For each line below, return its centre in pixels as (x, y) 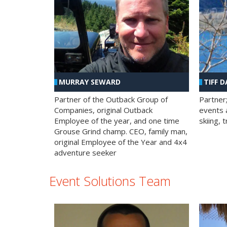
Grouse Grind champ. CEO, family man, (121, 131)
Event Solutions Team (110, 181)
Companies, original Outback (103, 110)
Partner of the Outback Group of (111, 99)
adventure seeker (85, 152)
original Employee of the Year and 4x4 (121, 142)
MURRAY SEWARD (90, 82)
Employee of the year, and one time (117, 120)
